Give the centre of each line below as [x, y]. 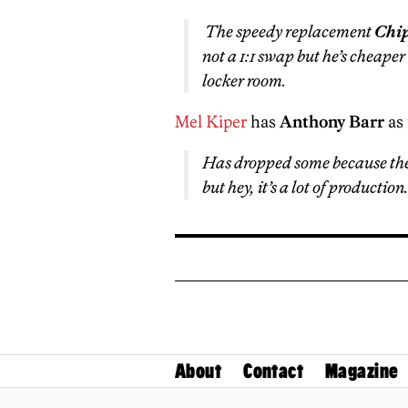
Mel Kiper [211, 122]
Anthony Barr [332, 122]
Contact [274, 372]
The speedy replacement [288, 31]
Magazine [362, 372]
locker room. [244, 81]
